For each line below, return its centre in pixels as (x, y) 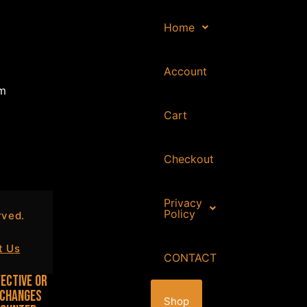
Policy (179, 213)
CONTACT (190, 257)
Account (185, 71)
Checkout (188, 159)
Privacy (183, 202)
